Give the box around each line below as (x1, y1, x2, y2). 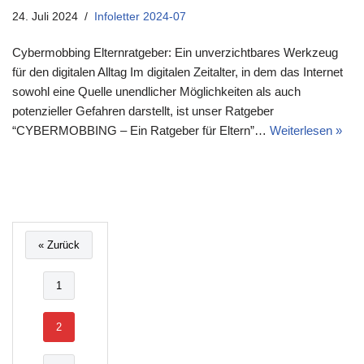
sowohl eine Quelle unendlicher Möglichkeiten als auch (12, 84, 301, 98)
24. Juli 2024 (12, 10, 78, 23)
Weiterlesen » (270, 123, 342, 137)
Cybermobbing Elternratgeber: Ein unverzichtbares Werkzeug (12, 45, 338, 59)
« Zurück (38, 238, 80, 251)
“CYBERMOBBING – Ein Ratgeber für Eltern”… (12, 123, 270, 137)
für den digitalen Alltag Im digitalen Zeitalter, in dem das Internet (12, 64, 343, 79)
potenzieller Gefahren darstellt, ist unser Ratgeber (12, 103, 274, 118)
